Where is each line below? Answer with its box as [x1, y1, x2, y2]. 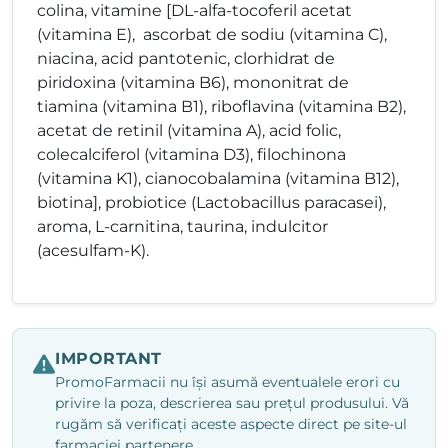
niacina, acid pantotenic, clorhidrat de [37, 49, 335, 69]
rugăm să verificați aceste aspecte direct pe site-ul [55, 415, 407, 434]
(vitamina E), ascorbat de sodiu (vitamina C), [37, 25, 391, 45]
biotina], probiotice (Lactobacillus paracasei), [37, 193, 386, 213]
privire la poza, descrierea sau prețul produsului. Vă [55, 394, 409, 413]
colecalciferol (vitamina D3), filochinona [37, 145, 346, 165]
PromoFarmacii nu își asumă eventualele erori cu [55, 373, 400, 392]
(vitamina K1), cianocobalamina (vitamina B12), [37, 169, 399, 189]
